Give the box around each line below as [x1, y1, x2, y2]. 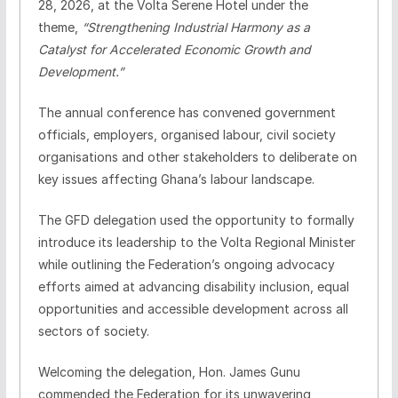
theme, [37, 19, 82, 35]
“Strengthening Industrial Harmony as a [81, 19, 310, 35]
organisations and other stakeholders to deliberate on [37, 148, 357, 164]
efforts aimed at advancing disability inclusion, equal [37, 278, 349, 294]
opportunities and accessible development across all [37, 300, 348, 316]
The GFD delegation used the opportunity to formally [37, 211, 354, 227]
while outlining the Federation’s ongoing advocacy [37, 256, 335, 272]
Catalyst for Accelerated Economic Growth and [37, 41, 311, 57]
